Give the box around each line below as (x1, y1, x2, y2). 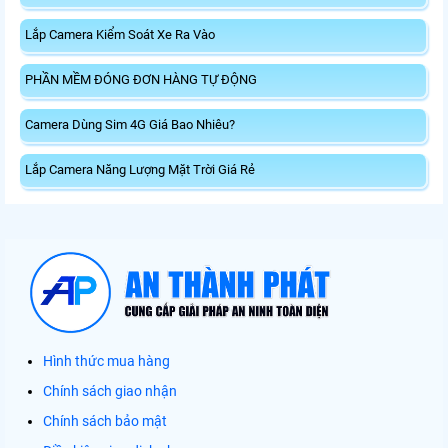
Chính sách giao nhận (43, 383, 177, 400)
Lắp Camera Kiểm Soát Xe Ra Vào (25, 27, 215, 43)
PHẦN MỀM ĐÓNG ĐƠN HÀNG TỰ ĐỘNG (25, 72, 257, 88)
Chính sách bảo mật (43, 413, 167, 430)
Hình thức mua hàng (43, 353, 170, 370)
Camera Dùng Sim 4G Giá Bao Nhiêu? (25, 117, 235, 133)
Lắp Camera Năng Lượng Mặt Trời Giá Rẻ (25, 162, 255, 178)
